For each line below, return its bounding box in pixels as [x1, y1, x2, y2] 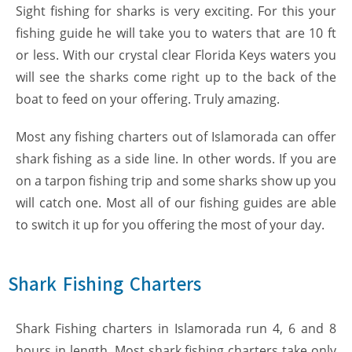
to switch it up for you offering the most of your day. [16, 215, 324, 233]
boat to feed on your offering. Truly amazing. [16, 90, 280, 108]
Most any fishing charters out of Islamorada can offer [16, 127, 336, 145]
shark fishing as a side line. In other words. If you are [16, 149, 336, 167]
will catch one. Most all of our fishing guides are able [16, 193, 336, 211]
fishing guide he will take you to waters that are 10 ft [16, 24, 336, 42]
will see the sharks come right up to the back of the [16, 68, 336, 86]
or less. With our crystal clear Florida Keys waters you [16, 46, 336, 64]
